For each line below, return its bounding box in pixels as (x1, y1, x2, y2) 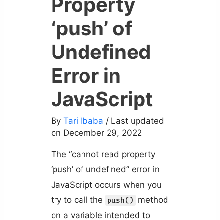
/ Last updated (105, 116, 164, 126)
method (135, 195, 168, 205)
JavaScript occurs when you (51, 180, 162, 190)
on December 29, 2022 (51, 128, 142, 138)
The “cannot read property (51, 149, 155, 160)
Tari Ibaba (63, 116, 103, 126)
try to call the (51, 195, 105, 205)
